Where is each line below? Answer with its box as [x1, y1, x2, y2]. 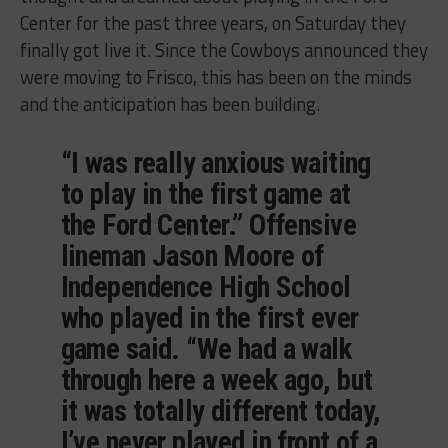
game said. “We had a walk [60, 332, 352, 367]
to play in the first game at [60, 177, 351, 212]
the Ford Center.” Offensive [60, 208, 356, 243]
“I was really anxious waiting [60, 146, 371, 181]
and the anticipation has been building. [19, 90, 320, 119]
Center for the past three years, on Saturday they [19, 9, 406, 38]
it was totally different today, [60, 394, 381, 429]
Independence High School [60, 270, 351, 305]
